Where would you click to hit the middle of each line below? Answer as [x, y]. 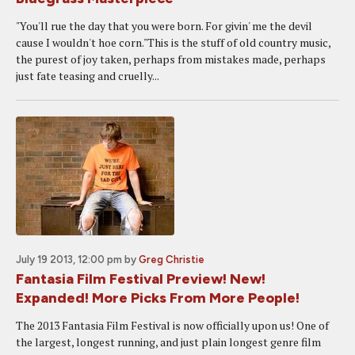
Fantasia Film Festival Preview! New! [141, 279]
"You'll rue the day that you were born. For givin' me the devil [164, 26]
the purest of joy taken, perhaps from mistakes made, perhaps [171, 59]
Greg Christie [172, 260]
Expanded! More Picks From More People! [158, 298]
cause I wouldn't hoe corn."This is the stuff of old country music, [173, 42]
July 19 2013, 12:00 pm [69, 260]
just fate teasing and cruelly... [88, 76]
